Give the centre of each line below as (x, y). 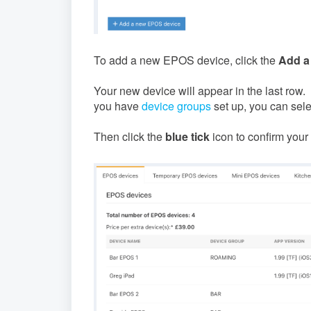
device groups (176, 106)
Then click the (129, 136)
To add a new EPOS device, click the (186, 60)
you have (118, 106)
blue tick (189, 136)
